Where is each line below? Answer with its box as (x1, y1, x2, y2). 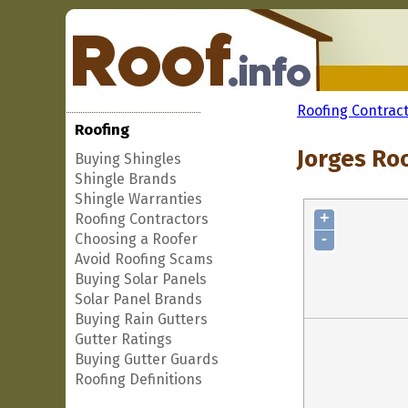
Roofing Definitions (75, 371, 202, 388)
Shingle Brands (75, 170, 177, 188)
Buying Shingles (75, 150, 181, 168)
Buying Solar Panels (75, 270, 207, 288)
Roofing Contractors (75, 210, 209, 228)
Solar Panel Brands (75, 291, 202, 308)
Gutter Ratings (75, 331, 172, 348)
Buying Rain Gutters (75, 311, 208, 328)
